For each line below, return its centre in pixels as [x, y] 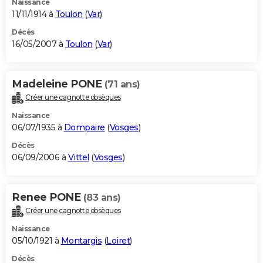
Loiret [118, 240]
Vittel [78, 157]
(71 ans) [122, 84]
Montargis [81, 240]
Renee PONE [48, 197]
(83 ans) [102, 197]
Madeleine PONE [58, 84]
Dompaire [84, 127]
